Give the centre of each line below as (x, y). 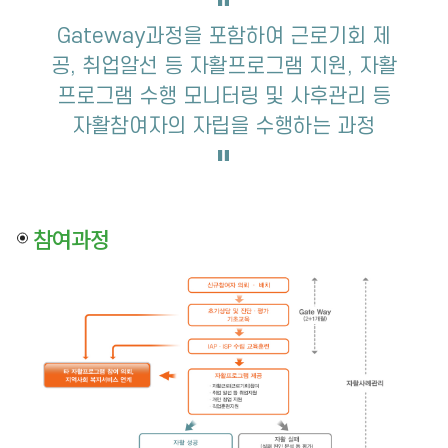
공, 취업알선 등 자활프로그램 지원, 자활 (223, 66)
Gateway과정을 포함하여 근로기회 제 (223, 36)
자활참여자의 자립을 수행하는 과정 (224, 126)
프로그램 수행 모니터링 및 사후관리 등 (223, 96)
